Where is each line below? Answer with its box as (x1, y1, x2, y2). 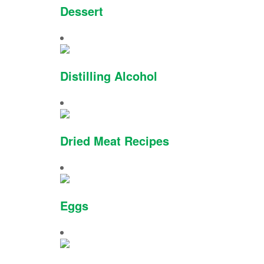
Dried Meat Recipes (60, 132, 169, 149)
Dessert (60, 2, 103, 19)
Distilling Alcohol (60, 67, 157, 84)
